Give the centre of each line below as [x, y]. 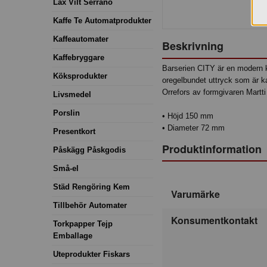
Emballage [73, 235]
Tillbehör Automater [90, 205]
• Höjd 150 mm [188, 116]
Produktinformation [212, 149]
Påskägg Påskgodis [89, 150]
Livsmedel [72, 94]
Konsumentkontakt [214, 221]
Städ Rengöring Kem [91, 187]
